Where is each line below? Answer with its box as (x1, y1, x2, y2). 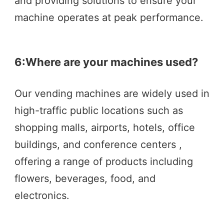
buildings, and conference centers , (14, 138, 182, 151)
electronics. (14, 189, 69, 202)
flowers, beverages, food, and (14, 172, 155, 185)
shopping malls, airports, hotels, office (14, 121, 195, 134)
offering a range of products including (14, 155, 193, 168)
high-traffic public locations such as (14, 104, 183, 117)
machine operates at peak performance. (14, 11, 203, 24)
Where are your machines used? (25, 55, 198, 69)
